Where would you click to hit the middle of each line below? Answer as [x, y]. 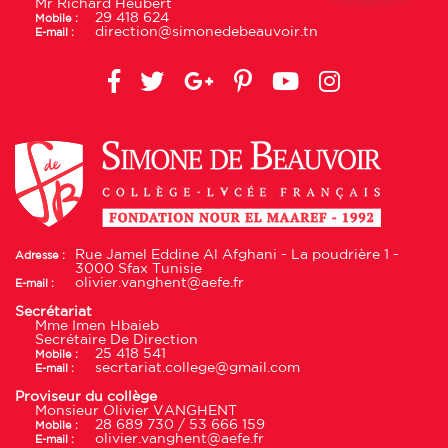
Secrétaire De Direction [116, 339]
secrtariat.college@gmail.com [197, 367]
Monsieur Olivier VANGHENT [136, 410]
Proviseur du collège [86, 396]
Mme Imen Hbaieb [97, 325]
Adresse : [40, 255]
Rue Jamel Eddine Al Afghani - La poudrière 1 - [237, 254]
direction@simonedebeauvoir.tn [206, 31]
